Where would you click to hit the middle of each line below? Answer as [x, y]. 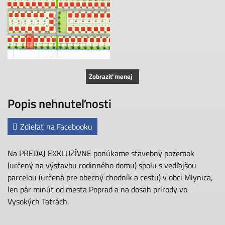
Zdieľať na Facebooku [56, 127]
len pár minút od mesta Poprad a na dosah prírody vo [97, 190]
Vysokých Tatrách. [38, 202]
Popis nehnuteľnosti [60, 104]
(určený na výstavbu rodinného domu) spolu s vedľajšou [102, 165]
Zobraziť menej [110, 76]
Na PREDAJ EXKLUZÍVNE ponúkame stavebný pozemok [101, 153]
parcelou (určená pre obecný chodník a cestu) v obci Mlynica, [110, 178]
